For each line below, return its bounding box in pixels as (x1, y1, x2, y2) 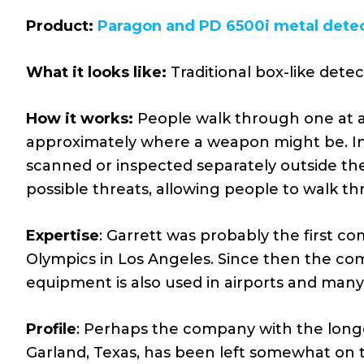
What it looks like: (26, 63, 167, 81)
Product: (26, 16, 97, 35)
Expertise (26, 226, 99, 245)
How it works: (26, 109, 137, 128)
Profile (26, 319, 76, 338)
